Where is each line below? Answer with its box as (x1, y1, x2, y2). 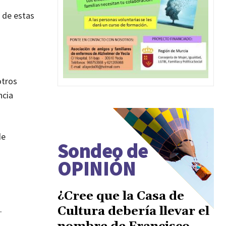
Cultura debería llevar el (58, 203, 209, 219)
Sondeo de (58, 138, 148, 163)
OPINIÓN (58, 155, 136, 181)
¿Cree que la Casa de (58, 188, 184, 204)
